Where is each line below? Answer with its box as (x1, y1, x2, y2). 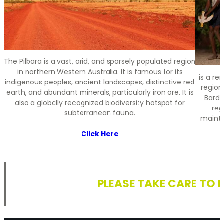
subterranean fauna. (64, 108, 135, 118)
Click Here (81, 129, 119, 139)
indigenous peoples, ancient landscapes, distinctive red (5, 77, 194, 87)
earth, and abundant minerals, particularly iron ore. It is (6, 87, 193, 98)
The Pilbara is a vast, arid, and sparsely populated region (4, 56, 195, 67)
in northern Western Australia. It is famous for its (17, 67, 183, 77)
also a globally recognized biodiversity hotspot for (15, 98, 185, 108)
